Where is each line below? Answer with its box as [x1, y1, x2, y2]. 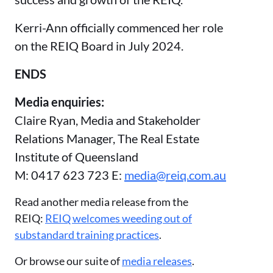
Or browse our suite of [15, 253, 122, 268]
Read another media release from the [15, 194, 188, 208]
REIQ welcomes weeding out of [45, 211, 192, 225]
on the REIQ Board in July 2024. [15, 38, 183, 53]
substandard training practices [15, 227, 159, 241]
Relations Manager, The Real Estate [15, 130, 199, 146]
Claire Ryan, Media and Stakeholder [15, 112, 200, 127]
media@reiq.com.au [124, 167, 226, 182]
